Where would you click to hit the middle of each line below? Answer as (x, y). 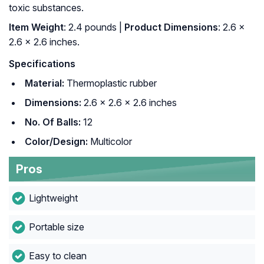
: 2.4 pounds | (93, 27)
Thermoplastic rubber (110, 83)
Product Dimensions (170, 27)
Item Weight (36, 27)
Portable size (56, 227)
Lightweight (53, 198)
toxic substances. (46, 8)
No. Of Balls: (53, 122)
